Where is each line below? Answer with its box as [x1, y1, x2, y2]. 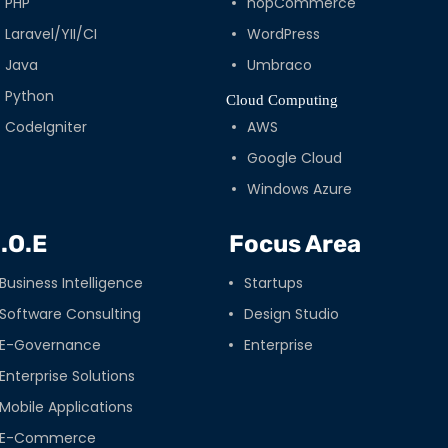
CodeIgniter [5, 117, 88, 138]
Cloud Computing [225, 92, 338, 109]
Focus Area [228, 230, 361, 259]
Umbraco [246, 55, 312, 76]
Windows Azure [246, 179, 352, 200]
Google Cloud [246, 148, 342, 169]
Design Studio [243, 304, 339, 325]
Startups [243, 273, 303, 294]
